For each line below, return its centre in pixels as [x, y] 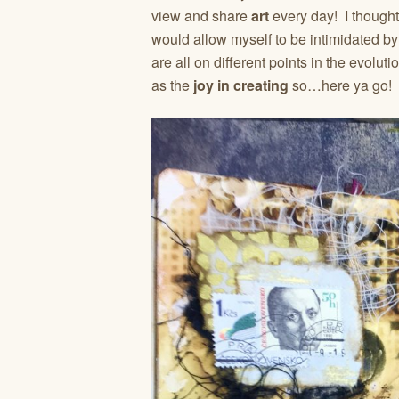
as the [171, 85]
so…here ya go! [340, 85]
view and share [199, 16]
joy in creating [239, 85]
